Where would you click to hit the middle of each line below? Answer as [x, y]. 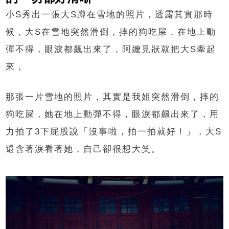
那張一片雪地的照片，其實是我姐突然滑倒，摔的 [113, 97]
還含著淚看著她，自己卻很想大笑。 [84, 149]
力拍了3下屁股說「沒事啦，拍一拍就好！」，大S [114, 131]
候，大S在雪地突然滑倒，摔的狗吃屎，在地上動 [111, 32]
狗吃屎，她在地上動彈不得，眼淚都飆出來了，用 [113, 114]
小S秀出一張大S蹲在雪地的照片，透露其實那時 [110, 14]
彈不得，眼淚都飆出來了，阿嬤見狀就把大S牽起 [111, 49]
